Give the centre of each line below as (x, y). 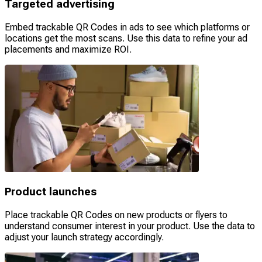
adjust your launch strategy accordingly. (84, 237)
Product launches (51, 192)
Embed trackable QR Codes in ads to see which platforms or (127, 27)
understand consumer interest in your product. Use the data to (130, 226)
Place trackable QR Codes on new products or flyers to (116, 215)
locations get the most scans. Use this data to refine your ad (126, 39)
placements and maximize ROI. (68, 50)
